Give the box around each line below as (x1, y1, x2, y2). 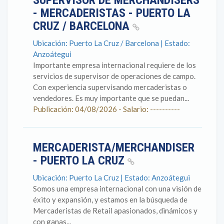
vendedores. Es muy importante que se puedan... (33, 93, 189, 102)
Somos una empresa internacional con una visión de (33, 184, 201, 193)
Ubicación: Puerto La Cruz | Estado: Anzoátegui (33, 173, 190, 182)
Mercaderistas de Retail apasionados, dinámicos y (33, 206, 197, 215)
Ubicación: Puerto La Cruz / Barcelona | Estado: (33, 38, 190, 47)
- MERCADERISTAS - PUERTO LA (33, 6, 190, 20)
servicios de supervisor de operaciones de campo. (33, 71, 195, 80)
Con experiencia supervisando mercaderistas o (33, 82, 187, 91)
